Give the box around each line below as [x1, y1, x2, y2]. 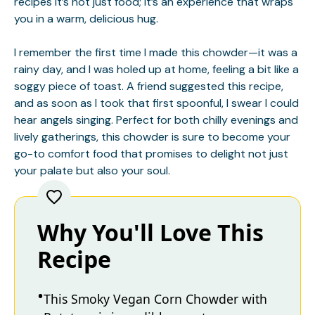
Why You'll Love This [37, 217, 264, 247]
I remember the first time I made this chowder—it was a [14, 45, 297, 60]
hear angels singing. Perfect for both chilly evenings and [14, 112, 298, 127]
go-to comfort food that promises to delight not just [14, 146, 288, 161]
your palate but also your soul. [14, 163, 170, 178]
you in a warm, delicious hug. [14, 11, 158, 26]
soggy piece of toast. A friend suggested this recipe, [14, 79, 283, 94]
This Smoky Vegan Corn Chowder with [44, 290, 267, 307]
